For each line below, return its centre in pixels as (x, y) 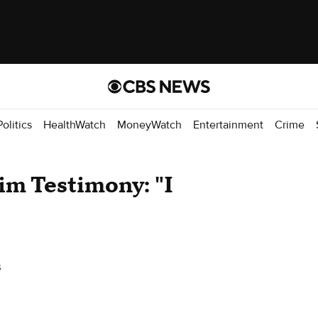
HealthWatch (75, 125)
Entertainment (228, 125)
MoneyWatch (149, 125)
